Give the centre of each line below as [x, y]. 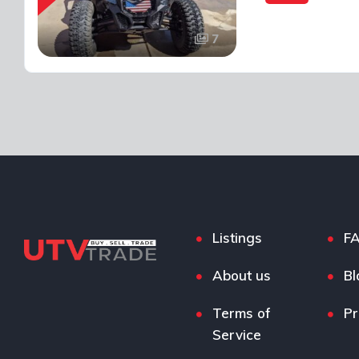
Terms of [242, 313]
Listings [238, 238]
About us [242, 275]
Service [237, 335]
